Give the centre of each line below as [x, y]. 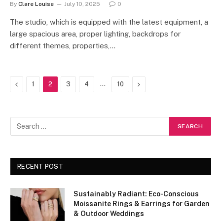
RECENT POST [40, 166]
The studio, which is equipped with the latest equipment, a [109, 22]
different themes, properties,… [63, 46]
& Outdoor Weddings [109, 214]
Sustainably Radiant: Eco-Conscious [136, 194]
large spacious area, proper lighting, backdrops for [95, 34]
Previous [31, 84]
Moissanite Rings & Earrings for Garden [142, 204]
